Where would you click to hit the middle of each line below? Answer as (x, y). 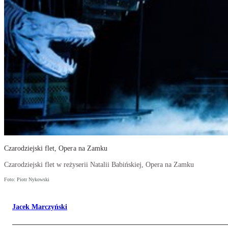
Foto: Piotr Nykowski (27, 180)
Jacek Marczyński (40, 207)
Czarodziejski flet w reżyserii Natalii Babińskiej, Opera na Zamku (99, 165)
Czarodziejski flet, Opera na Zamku (56, 149)
